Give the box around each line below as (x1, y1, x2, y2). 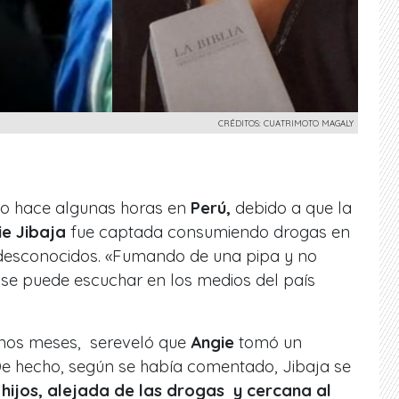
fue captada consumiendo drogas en (66, 221, 350, 242)
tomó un (234, 331, 302, 353)
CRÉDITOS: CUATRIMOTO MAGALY (218, 117, 354, 128)
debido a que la (231, 197, 352, 218)
